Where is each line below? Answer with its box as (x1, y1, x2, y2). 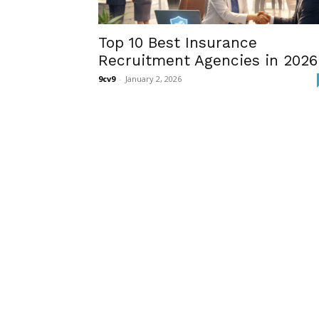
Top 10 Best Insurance (98, 33, 257, 51)
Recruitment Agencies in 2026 (98, 51, 318, 69)
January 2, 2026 (125, 73, 182, 84)
